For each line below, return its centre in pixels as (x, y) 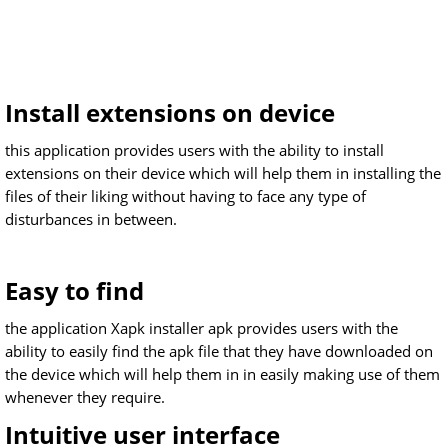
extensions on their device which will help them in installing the (223, 173)
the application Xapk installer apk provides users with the (201, 328)
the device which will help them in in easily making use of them (222, 374)
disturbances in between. (91, 219)
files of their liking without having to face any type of (185, 196)
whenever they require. (85, 397)
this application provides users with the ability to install (194, 150)
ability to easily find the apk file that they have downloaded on (219, 351)
